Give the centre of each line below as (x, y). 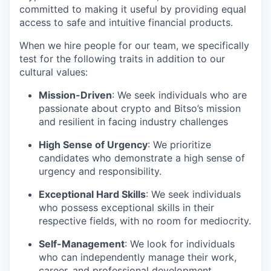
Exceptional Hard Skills (92, 194)
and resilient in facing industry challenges (133, 122)
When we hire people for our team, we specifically (134, 46)
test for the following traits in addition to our (122, 59)
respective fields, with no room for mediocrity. (145, 221)
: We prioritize (179, 145)
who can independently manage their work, (138, 257)
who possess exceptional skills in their (126, 208)
